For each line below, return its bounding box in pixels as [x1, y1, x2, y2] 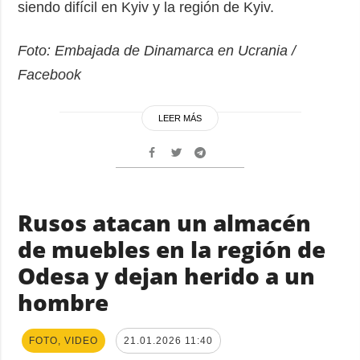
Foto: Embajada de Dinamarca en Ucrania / [18, 42, 297, 59]
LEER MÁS [158, 112, 202, 123]
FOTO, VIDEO [29, 334, 99, 346]
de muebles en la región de [18, 233, 326, 264]
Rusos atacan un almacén [18, 207, 312, 238]
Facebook [18, 66, 82, 83]
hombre [18, 286, 109, 317]
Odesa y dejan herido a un [18, 260, 316, 291]
